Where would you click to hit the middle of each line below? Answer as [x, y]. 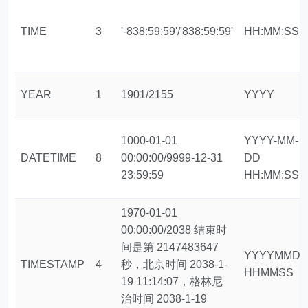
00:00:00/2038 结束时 [174, 230]
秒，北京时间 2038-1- [175, 264]
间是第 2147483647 [170, 247]
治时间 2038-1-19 [164, 299]
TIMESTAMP [53, 264]
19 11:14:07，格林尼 [172, 282]
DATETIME [49, 158]
